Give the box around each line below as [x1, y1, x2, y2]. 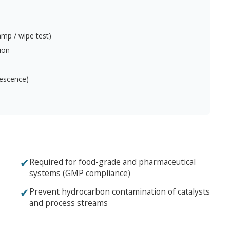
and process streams [29, 197, 108, 209]
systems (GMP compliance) [29, 167, 130, 179]
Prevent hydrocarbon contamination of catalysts [29, 186, 210, 198]
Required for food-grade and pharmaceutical [29, 156, 196, 168]
